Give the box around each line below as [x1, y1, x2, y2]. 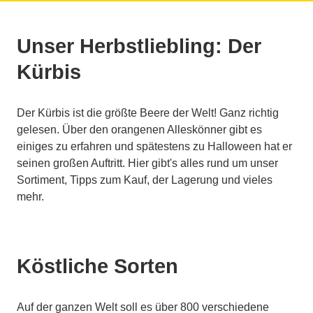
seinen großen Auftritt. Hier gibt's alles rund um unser [17, 157, 278, 170]
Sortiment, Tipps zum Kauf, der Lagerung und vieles [17, 174, 272, 187]
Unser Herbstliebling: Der [17, 35, 261, 58]
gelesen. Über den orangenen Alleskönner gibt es [17, 124, 262, 136]
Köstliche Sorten [17, 255, 178, 278]
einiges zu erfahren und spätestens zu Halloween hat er [17, 140, 292, 153]
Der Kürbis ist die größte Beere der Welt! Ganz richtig [17, 107, 279, 119]
